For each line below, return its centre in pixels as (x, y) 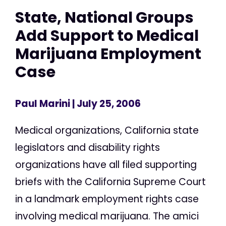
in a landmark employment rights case (107, 199)
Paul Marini (43, 104)
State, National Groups (104, 17)
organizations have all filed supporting (106, 165)
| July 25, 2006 (105, 104)
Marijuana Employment (108, 53)
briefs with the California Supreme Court (110, 182)
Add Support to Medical (107, 35)
